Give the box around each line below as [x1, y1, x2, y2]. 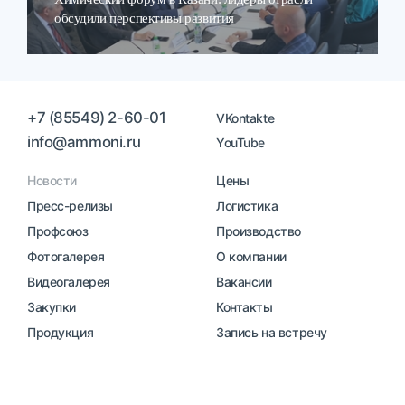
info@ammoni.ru [27, 133, 141, 151]
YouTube [216, 135, 266, 150]
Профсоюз [27, 223, 89, 239]
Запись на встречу [216, 325, 327, 340]
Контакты [216, 299, 273, 315]
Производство [216, 223, 301, 239]
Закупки [27, 299, 77, 315]
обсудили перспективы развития [54, 10, 234, 25]
